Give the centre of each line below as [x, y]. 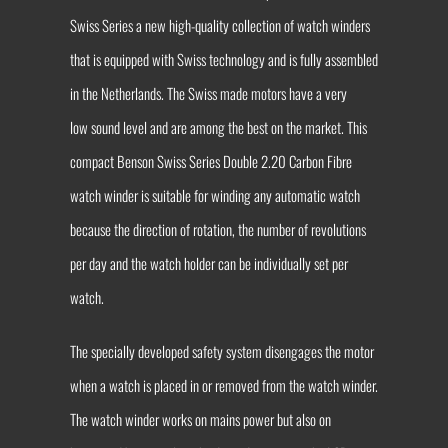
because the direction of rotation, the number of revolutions [217, 228]
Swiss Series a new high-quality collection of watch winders [219, 24]
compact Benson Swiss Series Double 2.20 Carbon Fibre [210, 160]
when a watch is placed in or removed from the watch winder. [223, 384]
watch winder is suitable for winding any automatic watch [214, 194]
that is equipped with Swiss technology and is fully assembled [223, 58]
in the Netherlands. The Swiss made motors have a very [208, 92]
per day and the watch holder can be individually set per [208, 262]
